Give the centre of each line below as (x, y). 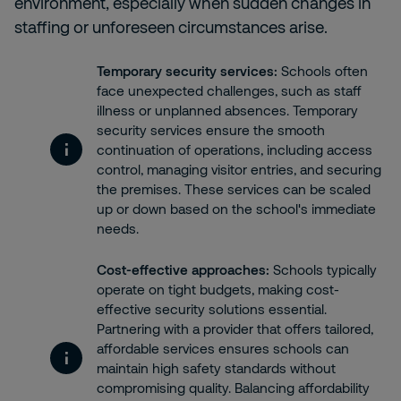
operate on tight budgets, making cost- (218, 289)
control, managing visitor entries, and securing (239, 169)
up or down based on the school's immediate (236, 209)
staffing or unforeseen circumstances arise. (171, 27)
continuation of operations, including (210, 149)
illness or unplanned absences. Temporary (227, 110)
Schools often (323, 71)
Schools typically (323, 269)
